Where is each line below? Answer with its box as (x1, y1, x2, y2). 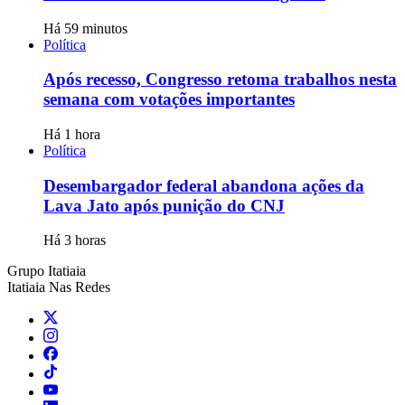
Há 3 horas (43, 232, 106, 249)
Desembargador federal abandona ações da (43, 175, 364, 195)
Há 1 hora (43, 126, 100, 142)
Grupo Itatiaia (7, 263, 86, 279)
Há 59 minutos (43, 20, 127, 36)
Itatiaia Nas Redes (7, 279, 110, 296)
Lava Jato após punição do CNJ (43, 195, 285, 215)
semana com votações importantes (43, 89, 295, 109)
